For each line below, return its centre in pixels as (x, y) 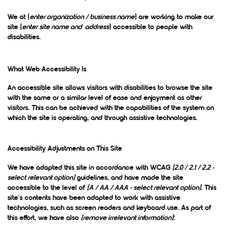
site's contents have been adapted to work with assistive (94, 198)
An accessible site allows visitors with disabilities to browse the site (110, 88)
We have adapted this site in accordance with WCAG (90, 168)
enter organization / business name (82, 18)
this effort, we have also (44, 218)
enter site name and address (66, 28)
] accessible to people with (151, 28)
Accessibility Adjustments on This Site (65, 149)
